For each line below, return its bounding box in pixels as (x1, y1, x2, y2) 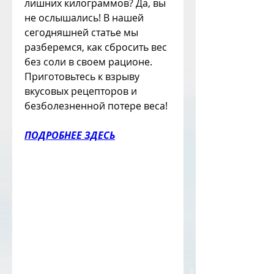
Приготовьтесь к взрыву (24, 70, 139, 84)
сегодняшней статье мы (24, 26, 138, 40)
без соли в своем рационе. (24, 55, 152, 69)
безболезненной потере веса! (24, 99, 168, 113)
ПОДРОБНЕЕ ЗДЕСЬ (24, 128, 115, 143)
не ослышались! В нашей (24, 11, 144, 25)
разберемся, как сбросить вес (24, 40, 167, 54)
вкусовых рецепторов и (24, 84, 137, 98)
